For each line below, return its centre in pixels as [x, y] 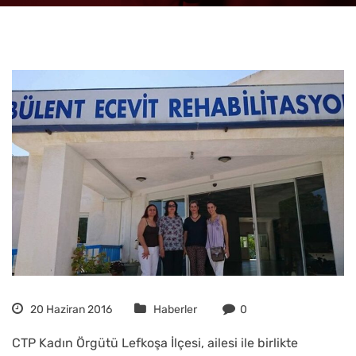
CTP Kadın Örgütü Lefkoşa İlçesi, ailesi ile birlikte [155, 343]
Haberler [175, 310]
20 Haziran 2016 [70, 310]
